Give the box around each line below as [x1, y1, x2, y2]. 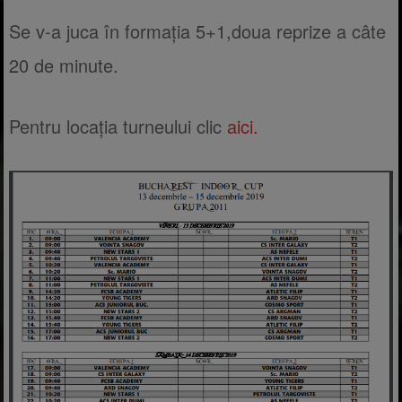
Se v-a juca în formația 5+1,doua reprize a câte [9, 17, 387, 44]
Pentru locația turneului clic [9, 112, 228, 139]
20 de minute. [9, 51, 119, 78]
